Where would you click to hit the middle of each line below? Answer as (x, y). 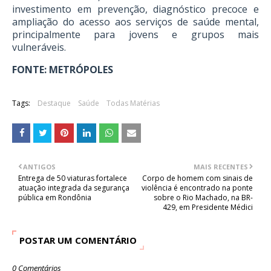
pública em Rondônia (55, 198)
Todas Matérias (133, 103)
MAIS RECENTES (221, 167)
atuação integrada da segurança (74, 188)
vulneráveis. (39, 47)
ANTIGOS (39, 167)
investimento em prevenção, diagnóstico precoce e (135, 9)
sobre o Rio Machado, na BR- (203, 198)
